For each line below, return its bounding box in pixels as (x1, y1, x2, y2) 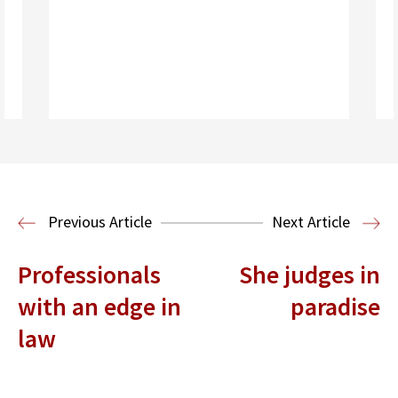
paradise (291, 290, 380, 322)
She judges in (239, 258, 380, 291)
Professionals (18, 258, 161, 291)
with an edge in (18, 290, 181, 322)
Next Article (272, 211, 354, 232)
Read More (70, 197, 134, 216)
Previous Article (44, 211, 152, 232)
